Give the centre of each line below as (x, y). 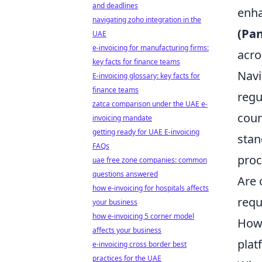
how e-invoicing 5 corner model (143, 216)
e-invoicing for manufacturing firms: (151, 48)
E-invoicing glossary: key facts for (146, 76)
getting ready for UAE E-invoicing (146, 132)
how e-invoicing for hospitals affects (151, 188)
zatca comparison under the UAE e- (150, 104)
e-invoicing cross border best (139, 244)
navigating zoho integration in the (147, 20)
